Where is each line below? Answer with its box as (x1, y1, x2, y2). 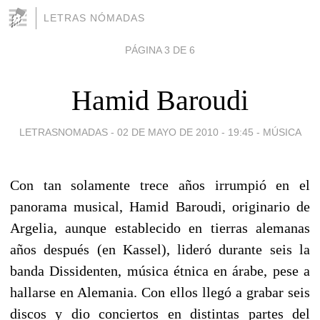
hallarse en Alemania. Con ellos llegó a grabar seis (10, 284, 310, 300)
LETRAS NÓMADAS (44, 12, 145, 24)
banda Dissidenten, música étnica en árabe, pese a (10, 262, 310, 279)
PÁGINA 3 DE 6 (125, 44, 195, 56)
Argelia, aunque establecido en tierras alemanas (10, 219, 310, 236)
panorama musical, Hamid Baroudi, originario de (10, 198, 310, 214)
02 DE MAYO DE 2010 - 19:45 (116, 126, 254, 138)
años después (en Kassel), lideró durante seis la (10, 241, 310, 257)
